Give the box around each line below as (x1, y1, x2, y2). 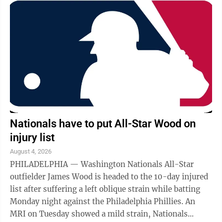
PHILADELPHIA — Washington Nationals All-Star (10, 159, 194, 169)
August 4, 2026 (10, 147, 52, 155)
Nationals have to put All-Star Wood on (10, 117, 196, 130)
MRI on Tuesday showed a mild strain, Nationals (10, 209, 188, 219)
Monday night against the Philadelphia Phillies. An (10, 196, 185, 206)
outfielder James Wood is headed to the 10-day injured (10, 171, 208, 181)
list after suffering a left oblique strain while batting (10, 184, 200, 194)
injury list (10, 131, 55, 144)
